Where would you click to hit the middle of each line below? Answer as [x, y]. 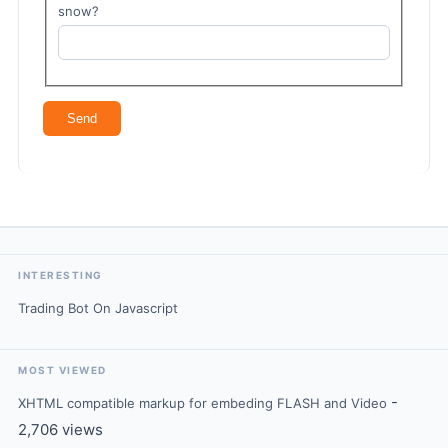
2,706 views [60, 429]
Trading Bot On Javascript [98, 307]
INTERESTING [60, 274]
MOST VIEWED [62, 369]
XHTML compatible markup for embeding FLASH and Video [202, 402]
